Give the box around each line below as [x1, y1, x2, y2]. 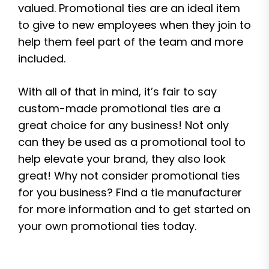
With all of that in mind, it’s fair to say [18, 84, 217, 99]
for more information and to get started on [18, 202, 250, 217]
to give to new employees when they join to [18, 17, 251, 32]
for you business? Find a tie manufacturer [18, 185, 242, 200]
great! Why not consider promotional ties [18, 168, 240, 183]
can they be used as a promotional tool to [18, 134, 246, 150]
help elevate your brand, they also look [18, 151, 226, 166]
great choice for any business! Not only [18, 118, 229, 133]
